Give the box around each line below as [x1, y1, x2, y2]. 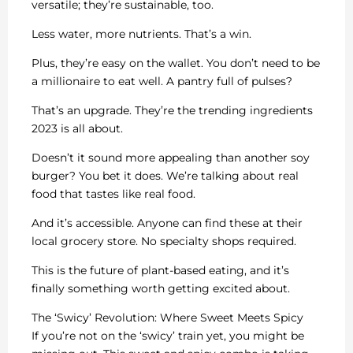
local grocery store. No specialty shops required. [32, 233, 296, 248]
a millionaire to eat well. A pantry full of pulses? [32, 73, 292, 88]
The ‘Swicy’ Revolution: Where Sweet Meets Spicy [32, 310, 303, 325]
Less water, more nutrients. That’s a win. [32, 26, 251, 41]
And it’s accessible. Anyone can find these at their [32, 215, 303, 230]
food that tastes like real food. [32, 186, 195, 201]
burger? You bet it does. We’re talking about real [32, 168, 299, 183]
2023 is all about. [32, 121, 123, 136]
